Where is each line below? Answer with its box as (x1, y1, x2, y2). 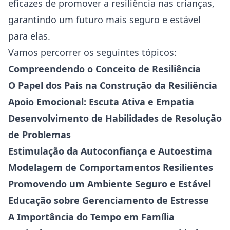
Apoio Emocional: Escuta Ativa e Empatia (8, 95, 194, 108)
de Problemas (8, 128, 71, 141)
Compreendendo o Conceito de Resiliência (8, 63, 201, 75)
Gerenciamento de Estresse (82, 194, 209, 206)
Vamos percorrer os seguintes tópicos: (8, 46, 177, 59)
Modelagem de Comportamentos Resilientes (8, 161, 213, 174)
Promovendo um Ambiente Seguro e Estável (8, 178, 211, 190)
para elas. (8, 30, 50, 42)
